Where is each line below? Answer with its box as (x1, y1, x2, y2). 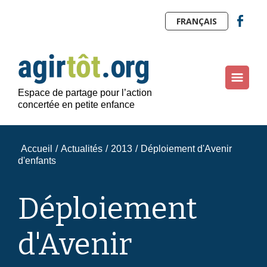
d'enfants (18, 156, 56, 166)
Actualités (61, 144, 103, 154)
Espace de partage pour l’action (18, 88, 152, 98)
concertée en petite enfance (18, 100, 135, 110)
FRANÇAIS (176, 15, 217, 27)
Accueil (21, 144, 52, 154)
